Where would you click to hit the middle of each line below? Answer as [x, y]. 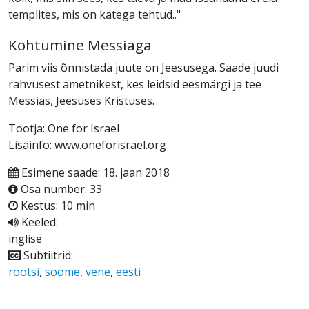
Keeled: [38, 222]
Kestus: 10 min [57, 205]
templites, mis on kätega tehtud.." [94, 14]
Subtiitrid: [47, 255]
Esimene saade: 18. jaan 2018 [94, 172]
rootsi [24, 271]
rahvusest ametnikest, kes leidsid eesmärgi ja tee [135, 84]
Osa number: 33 [60, 189]
